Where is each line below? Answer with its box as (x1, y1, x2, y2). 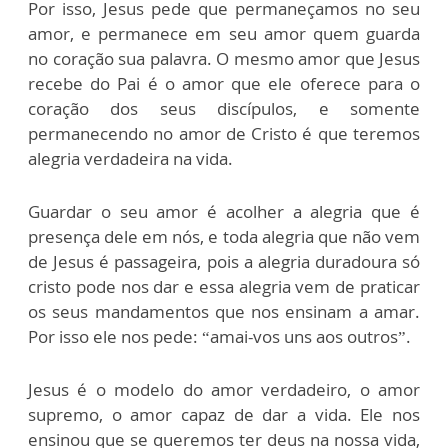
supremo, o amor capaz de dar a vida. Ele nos (28, 403, 420, 427)
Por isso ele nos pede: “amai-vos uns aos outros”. (28, 325, 411, 349)
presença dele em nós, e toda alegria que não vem (28, 225, 420, 249)
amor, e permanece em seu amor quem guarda (28, 22, 420, 46)
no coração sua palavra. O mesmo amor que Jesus (28, 47, 420, 71)
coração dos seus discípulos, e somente (28, 97, 420, 121)
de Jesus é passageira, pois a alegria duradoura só (28, 250, 420, 274)
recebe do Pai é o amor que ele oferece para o (28, 72, 420, 96)
